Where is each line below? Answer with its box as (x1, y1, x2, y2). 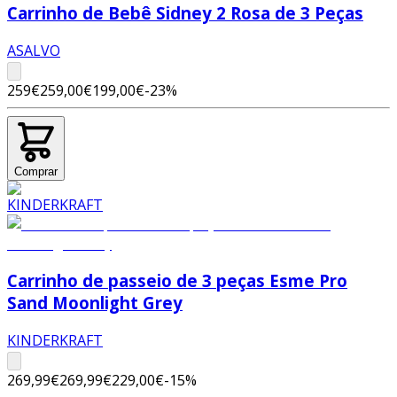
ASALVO (7, 40, 60, 60)
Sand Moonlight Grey (7, 292, 183, 315)
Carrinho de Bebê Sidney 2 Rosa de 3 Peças (7, 2, 363, 25)
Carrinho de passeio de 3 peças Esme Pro (7, 269, 347, 292)
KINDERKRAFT (7, 331, 103, 351)
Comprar (14, 164, 58, 178)
